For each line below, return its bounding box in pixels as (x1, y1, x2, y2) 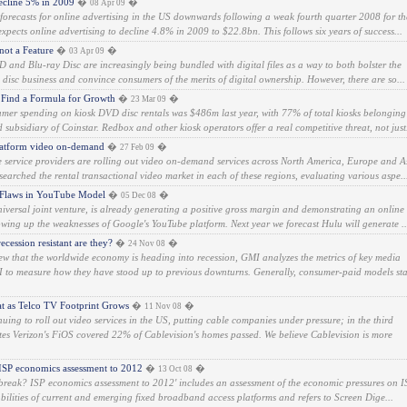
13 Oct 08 (158, 364, 193, 373)
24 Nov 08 (128, 239, 165, 248)
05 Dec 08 (121, 191, 156, 200)
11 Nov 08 (144, 302, 182, 311)
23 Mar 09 (131, 94, 166, 104)
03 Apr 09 (69, 46, 104, 55)
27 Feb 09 (120, 143, 154, 152)
